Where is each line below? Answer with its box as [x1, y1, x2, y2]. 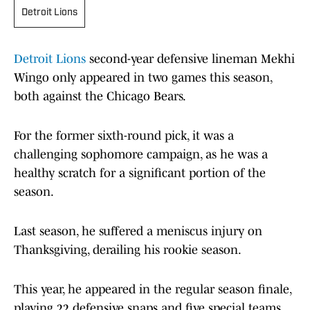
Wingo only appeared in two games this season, [14, 71, 272, 85]
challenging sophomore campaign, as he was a [14, 147, 268, 162]
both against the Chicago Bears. [14, 89, 186, 104]
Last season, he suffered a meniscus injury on [14, 224, 262, 239]
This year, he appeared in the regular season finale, [14, 282, 291, 297]
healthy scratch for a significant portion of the [14, 166, 266, 181]
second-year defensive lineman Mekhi [86, 52, 295, 66]
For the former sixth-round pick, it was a [14, 129, 234, 143]
